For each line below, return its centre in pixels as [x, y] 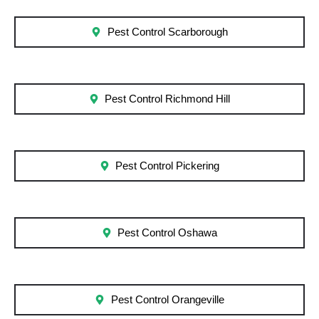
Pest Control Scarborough [167, 32]
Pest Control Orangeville [167, 300]
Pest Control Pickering [168, 166]
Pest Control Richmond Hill [168, 99]
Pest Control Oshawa [168, 233]
